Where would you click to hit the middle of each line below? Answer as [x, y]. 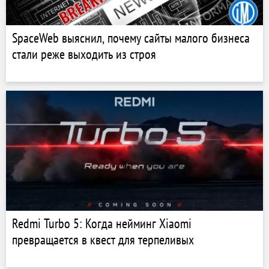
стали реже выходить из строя [84, 54]
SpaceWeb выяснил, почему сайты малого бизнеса [131, 38]
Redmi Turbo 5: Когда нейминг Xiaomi [102, 223]
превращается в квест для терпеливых [103, 240]
